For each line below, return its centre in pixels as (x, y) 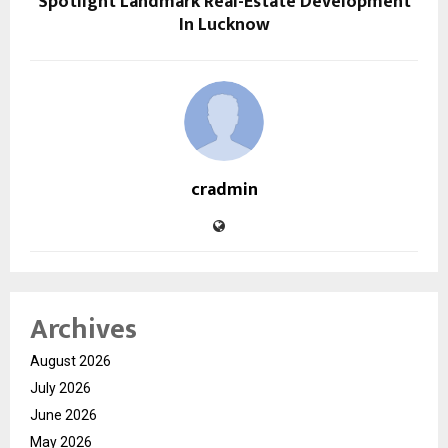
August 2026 (70, 360)
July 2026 (60, 387)
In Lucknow (224, 24)
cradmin (224, 189)
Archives (83, 329)
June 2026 (63, 414)
